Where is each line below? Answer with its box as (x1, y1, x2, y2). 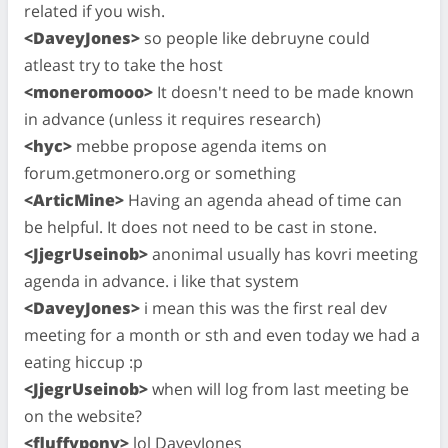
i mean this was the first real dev (140, 297, 387, 319)
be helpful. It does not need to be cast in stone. (24, 216, 377, 238)
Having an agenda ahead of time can (124, 189, 402, 211)
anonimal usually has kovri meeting (148, 243, 418, 265)
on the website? (24, 405, 142, 427)
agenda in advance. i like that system (24, 270, 299, 292)
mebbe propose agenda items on (72, 135, 327, 157)
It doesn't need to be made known (153, 81, 414, 103)
